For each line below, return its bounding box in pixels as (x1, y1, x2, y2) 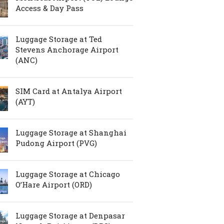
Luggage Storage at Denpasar (15, 210, 125, 220)
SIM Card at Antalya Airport (15, 85, 122, 96)
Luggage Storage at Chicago (15, 168, 120, 179)
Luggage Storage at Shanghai (15, 127, 126, 137)
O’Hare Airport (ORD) (15, 179, 92, 189)
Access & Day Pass (15, 2, 83, 13)
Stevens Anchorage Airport (15, 44, 118, 54)
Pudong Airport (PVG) (15, 137, 97, 148)
